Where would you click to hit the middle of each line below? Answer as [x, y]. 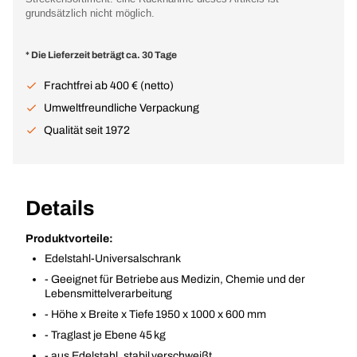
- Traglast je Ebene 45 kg [106, 335]
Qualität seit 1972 [87, 130]
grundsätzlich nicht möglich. [90, 13]
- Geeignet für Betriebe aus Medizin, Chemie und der [175, 279]
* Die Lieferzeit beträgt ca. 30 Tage [101, 55]
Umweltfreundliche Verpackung [122, 108]
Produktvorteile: [69, 239]
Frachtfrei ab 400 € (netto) [109, 86]
